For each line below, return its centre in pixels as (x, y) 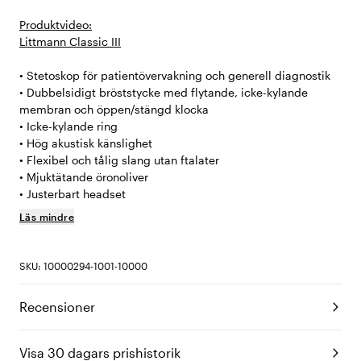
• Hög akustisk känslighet (86, 143)
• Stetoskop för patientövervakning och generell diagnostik (175, 76)
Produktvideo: (56, 25)
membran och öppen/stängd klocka (114, 110)
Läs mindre (47, 217)
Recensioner (57, 307)
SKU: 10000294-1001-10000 (83, 266)
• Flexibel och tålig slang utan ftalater (119, 160)
